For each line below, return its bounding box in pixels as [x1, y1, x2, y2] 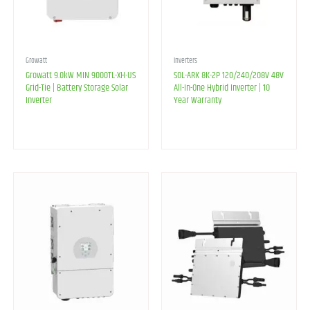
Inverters [173, 55, 197, 66]
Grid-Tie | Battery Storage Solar [25, 80, 128, 96]
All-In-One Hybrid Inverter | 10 [173, 80, 270, 96]
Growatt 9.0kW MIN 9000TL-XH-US [25, 68, 136, 84]
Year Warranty [173, 93, 221, 109]
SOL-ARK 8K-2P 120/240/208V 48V [173, 68, 284, 84]
